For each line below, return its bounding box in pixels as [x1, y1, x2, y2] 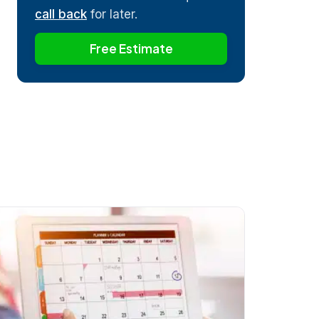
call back [35, 6, 87, 21]
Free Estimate [89, 40, 173, 56]
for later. [87, 6, 137, 21]
